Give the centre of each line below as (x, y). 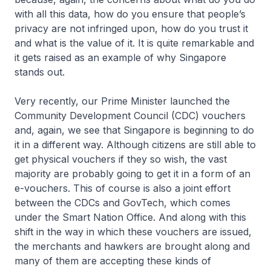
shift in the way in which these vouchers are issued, (133, 232)
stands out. (40, 72)
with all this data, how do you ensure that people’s (130, 14)
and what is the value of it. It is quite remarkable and (134, 43)
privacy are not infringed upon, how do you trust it (131, 28)
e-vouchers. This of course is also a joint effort (122, 188)
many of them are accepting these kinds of (113, 261)
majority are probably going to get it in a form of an (132, 174)
